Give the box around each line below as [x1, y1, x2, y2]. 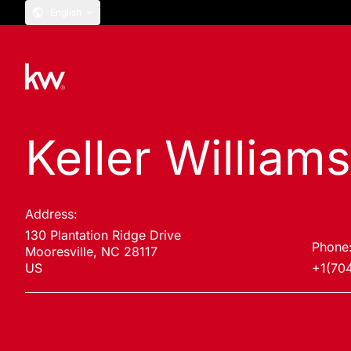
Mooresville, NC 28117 [25, 244, 157, 259]
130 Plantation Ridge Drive [25, 227, 181, 243]
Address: [25, 206, 78, 222]
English [50, 6, 81, 18]
